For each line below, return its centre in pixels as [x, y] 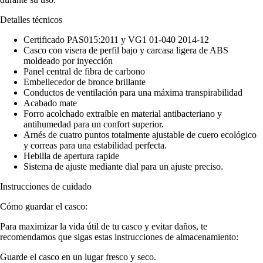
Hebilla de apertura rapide [71, 156]
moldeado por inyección [68, 60]
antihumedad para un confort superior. [94, 124]
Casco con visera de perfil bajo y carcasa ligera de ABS [126, 50]
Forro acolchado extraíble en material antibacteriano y [123, 113]
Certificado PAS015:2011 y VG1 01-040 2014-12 [116, 39]
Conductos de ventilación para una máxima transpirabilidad [133, 92]
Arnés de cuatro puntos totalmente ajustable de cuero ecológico [140, 134]
